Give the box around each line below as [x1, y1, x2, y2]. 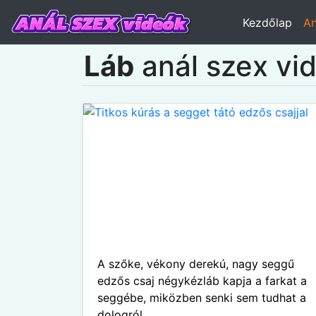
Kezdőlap [242, 15, 292, 30]
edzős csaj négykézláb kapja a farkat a [97, 274, 307, 288]
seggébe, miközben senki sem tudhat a [97, 291, 306, 305]
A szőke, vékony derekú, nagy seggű [97, 257, 294, 271]
